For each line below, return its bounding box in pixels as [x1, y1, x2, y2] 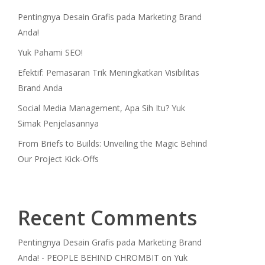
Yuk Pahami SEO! [17, 47, 83, 58]
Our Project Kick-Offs [17, 153, 99, 164]
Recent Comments [17, 204, 197, 231]
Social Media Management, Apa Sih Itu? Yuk [17, 102, 185, 114]
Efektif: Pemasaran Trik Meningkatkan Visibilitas [17, 67, 199, 78]
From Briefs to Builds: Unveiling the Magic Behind [17, 138, 207, 149]
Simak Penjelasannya [17, 118, 99, 129]
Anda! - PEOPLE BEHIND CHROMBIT [17, 252, 159, 263]
